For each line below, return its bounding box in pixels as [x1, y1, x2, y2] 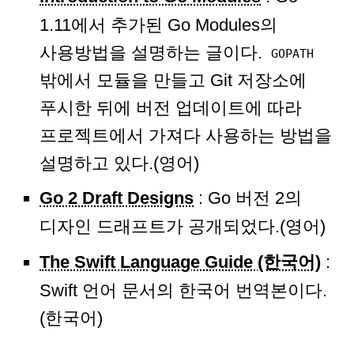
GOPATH [271, 47, 314, 62]
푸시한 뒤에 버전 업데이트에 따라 [40, 98, 302, 118]
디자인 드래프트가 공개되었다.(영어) [40, 217, 326, 237]
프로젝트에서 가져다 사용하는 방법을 [40, 126, 332, 145]
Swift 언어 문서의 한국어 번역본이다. [40, 280, 327, 300]
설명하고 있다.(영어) [40, 153, 199, 173]
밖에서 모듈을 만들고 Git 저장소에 [40, 70, 307, 90]
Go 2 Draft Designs [40, 188, 194, 209]
